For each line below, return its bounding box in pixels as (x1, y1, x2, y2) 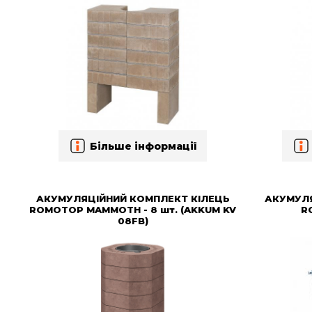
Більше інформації (90, 139, 197, 153)
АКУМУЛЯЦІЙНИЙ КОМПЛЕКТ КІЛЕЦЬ (36, 193, 230, 205)
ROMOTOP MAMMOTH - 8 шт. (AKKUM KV (29, 204, 237, 216)
